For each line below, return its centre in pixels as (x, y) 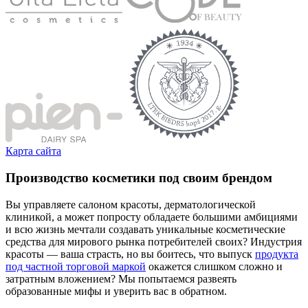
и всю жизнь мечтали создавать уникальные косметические (145, 229)
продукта (277, 254)
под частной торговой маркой (76, 266)
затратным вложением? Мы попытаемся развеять (121, 278)
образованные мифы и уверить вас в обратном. (116, 291)
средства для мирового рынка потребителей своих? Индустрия (154, 241)
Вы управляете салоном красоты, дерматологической (131, 204)
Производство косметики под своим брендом (139, 178)
